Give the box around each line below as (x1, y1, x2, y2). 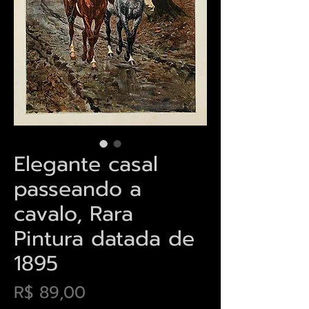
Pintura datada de (14, 222, 195, 255)
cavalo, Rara (14, 197, 133, 230)
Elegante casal (14, 148, 158, 180)
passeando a (14, 172, 141, 205)
